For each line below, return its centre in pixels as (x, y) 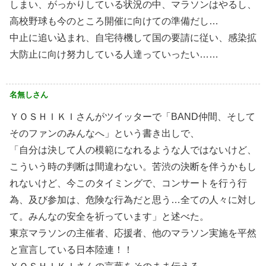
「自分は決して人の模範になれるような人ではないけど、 (133, 150)
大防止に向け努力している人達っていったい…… (114, 55)
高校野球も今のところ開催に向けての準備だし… (114, 21)
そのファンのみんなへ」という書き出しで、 (104, 134)
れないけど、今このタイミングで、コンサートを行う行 (128, 183)
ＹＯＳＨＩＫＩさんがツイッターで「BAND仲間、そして (132, 117)
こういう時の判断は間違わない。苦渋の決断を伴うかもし (133, 167)
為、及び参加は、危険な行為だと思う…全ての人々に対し (133, 200)
